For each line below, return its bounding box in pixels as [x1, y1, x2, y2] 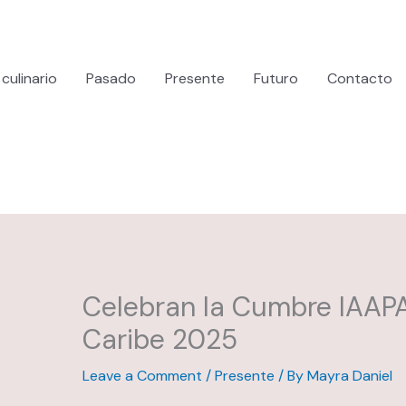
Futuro [254, 68, 298, 88]
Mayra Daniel [306, 366, 392, 386]
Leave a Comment [82, 366, 202, 386]
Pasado [86, 68, 136, 88]
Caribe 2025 [82, 322, 237, 358]
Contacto [327, 68, 392, 88]
